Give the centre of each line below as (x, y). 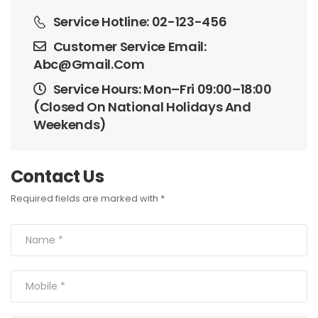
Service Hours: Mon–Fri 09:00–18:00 (162, 89)
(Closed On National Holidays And (142, 107)
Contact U (57, 177)
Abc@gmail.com (89, 65)
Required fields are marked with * (88, 199)
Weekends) (70, 125)
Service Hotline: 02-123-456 (140, 22)
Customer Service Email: (130, 47)
